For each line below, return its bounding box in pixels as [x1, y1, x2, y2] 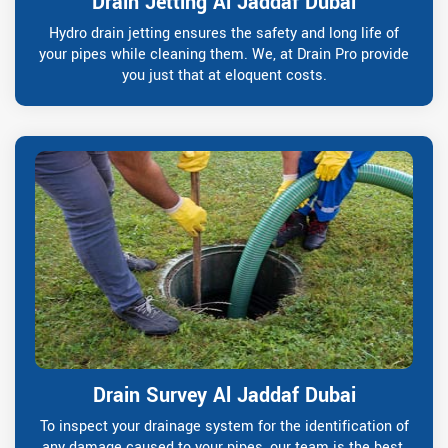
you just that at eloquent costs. [121, 64, 327, 86]
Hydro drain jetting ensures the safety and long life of [49, 22, 399, 44]
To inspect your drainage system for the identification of [39, 415, 409, 437]
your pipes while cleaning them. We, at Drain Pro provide [39, 43, 409, 65]
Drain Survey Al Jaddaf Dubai [92, 380, 356, 410]
